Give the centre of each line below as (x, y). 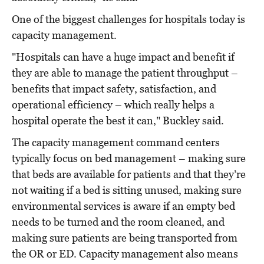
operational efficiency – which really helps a (113, 105)
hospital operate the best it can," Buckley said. (118, 121)
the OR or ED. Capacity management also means (125, 254)
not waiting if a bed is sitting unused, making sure (127, 190)
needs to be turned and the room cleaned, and (118, 222)
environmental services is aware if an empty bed (123, 206)
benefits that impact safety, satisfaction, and (114, 89)
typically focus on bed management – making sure (129, 159)
